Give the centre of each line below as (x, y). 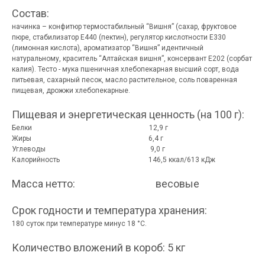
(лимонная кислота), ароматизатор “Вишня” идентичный (108, 48)
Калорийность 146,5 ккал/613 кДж (114, 160)
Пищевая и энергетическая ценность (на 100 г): (128, 114)
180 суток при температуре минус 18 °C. (79, 224)
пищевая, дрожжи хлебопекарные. (71, 91)
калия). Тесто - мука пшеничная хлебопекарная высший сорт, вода (125, 69)
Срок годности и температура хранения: (109, 210)
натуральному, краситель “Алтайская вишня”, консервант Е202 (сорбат (132, 59)
